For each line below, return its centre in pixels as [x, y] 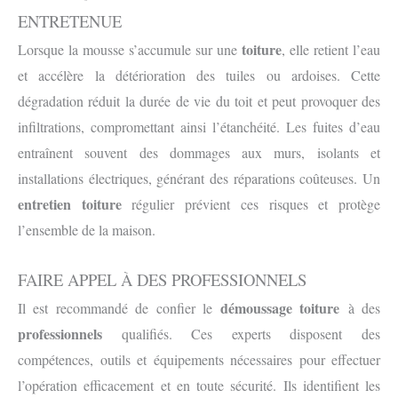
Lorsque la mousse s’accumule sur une [130, 49]
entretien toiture [70, 203]
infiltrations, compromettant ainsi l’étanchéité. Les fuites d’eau [199, 126]
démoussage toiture [280, 308]
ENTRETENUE [70, 20]
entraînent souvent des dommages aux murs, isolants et [199, 152]
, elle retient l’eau [331, 49]
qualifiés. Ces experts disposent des [241, 334]
